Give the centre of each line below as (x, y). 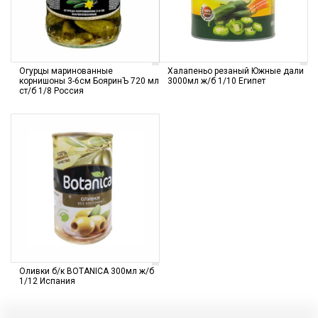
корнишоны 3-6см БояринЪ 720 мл (89, 81)
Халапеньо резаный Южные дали (236, 71)
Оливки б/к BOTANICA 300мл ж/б (87, 271)
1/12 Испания (47, 281)
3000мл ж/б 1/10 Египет (216, 81)
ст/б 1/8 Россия (51, 91)
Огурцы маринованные (66, 71)
